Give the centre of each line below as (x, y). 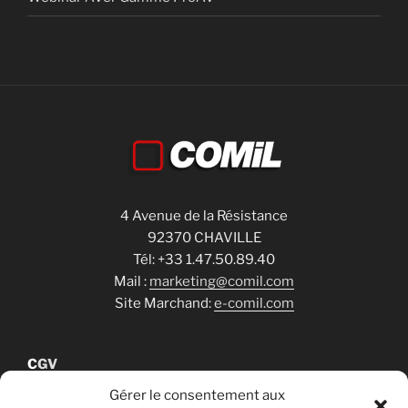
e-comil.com (254, 303)
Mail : (132, 281)
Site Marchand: (164, 303)
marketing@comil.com (222, 281)
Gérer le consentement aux (197, 395)
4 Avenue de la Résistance (204, 215)
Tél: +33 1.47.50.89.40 (204, 259)
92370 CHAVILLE (204, 237)
